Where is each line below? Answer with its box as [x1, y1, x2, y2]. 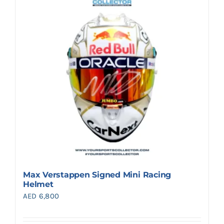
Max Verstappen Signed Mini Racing [23, 170, 171, 180]
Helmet [23, 179, 53, 189]
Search [13, 6, 42, 17]
